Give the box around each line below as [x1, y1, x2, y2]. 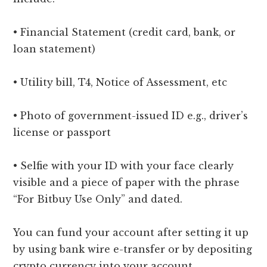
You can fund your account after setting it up [13, 226, 249, 238]
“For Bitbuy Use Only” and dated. [13, 193, 183, 205]
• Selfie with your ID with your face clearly [13, 159, 234, 172]
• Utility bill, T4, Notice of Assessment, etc [13, 76, 228, 88]
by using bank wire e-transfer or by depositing [13, 243, 253, 255]
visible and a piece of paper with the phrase [13, 176, 240, 188]
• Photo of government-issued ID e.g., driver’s [13, 109, 249, 122]
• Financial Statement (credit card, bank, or [13, 26, 236, 38]
